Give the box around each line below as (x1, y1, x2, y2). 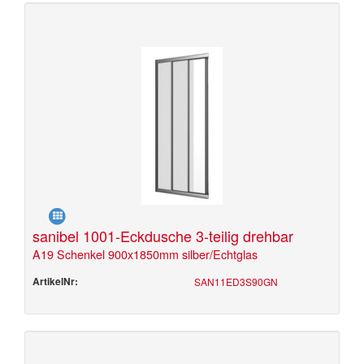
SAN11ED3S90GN (194, 275, 278, 288)
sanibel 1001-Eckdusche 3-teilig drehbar (32, 225, 293, 246)
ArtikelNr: (32, 274, 78, 288)
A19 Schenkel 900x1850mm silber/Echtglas (32, 245, 258, 262)
